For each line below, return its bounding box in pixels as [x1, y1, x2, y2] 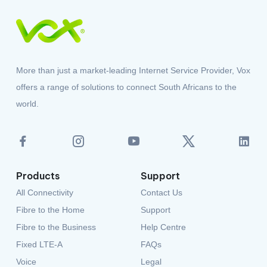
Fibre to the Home [16, 179, 85, 190]
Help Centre [141, 197, 186, 207]
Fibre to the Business [16, 197, 96, 207]
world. [16, 73, 39, 83]
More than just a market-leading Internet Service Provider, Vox [16, 40, 250, 50]
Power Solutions [16, 249, 77, 259]
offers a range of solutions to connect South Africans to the [16, 57, 237, 67]
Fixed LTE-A [16, 214, 63, 224]
